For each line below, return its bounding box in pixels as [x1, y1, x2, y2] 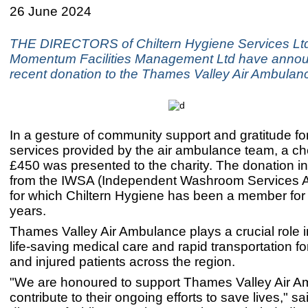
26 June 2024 [10, 4, 91, 19]
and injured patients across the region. [10, 254, 235, 269]
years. [10, 203, 46, 219]
